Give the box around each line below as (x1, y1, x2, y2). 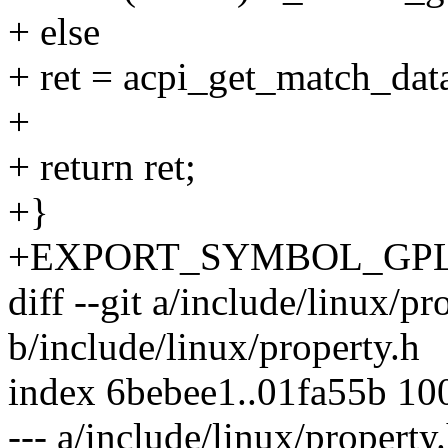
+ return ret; (8, 145, 196, 189)
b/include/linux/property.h (8, 325, 420, 369)
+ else (8, 10, 100, 54)
